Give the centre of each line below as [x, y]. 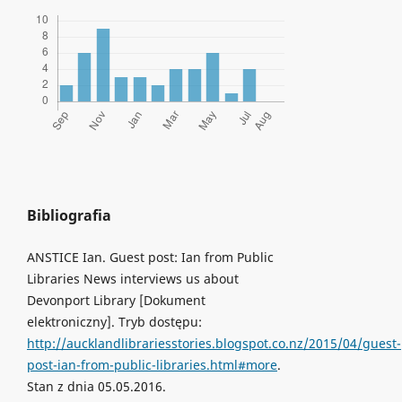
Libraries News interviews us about [132, 278]
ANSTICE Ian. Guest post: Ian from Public [150, 257]
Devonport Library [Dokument [116, 300]
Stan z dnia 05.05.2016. [96, 386]
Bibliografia [69, 215]
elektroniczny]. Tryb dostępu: [114, 321]
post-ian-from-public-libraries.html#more [152, 364]
